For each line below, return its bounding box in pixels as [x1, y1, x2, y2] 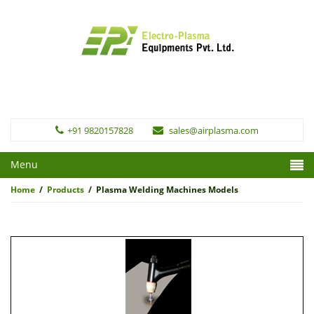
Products [47, 184, 84, 196]
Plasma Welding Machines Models [96, 184, 238, 196]
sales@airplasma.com [169, 124, 259, 137]
